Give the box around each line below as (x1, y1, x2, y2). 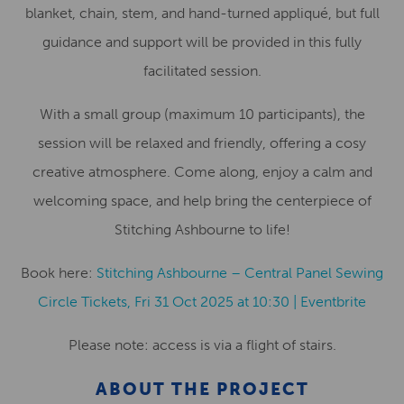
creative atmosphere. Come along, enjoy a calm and (32, 163, 372, 180)
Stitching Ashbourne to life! (114, 221, 290, 238)
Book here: (21, 264, 96, 281)
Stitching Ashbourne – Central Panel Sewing (96, 264, 383, 281)
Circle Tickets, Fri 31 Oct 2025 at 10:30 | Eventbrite (38, 293, 366, 310)
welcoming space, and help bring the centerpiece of (32, 192, 372, 209)
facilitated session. (142, 62, 262, 79)
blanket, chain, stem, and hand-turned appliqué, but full (24, 5, 380, 22)
